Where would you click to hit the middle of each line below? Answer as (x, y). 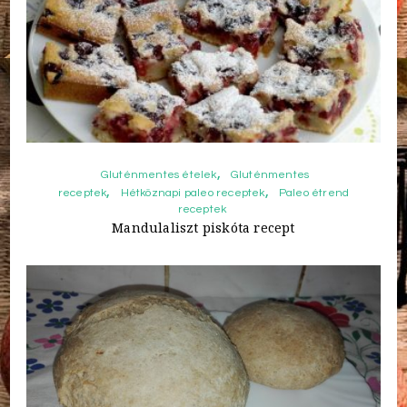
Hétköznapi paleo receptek (193, 194)
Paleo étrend (314, 194)
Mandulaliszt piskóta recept (203, 228)
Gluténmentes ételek (159, 175)
